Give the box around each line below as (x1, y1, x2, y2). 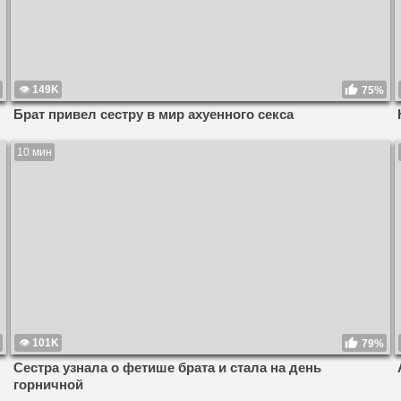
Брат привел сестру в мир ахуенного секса (13, 107, 294, 123)
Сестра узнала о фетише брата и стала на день (13, 360, 321, 376)
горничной (13, 377, 83, 393)
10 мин (16, 146, 52, 159)
